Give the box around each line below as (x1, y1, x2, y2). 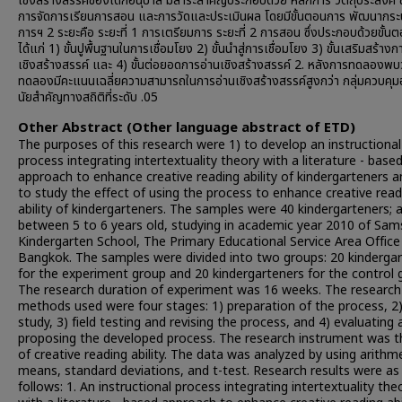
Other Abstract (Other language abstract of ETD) (18, 118, 355, 138)
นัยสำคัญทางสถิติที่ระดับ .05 (18, 88, 158, 107)
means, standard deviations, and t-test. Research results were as (18, 362, 399, 380)
